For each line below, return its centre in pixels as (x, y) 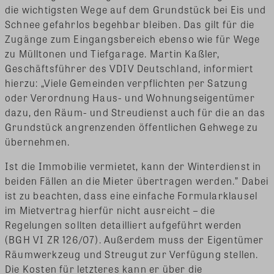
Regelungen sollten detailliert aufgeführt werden (124, 225)
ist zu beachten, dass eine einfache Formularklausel (131, 196)
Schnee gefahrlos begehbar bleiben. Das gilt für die (130, 24)
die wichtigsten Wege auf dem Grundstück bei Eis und (136, 10)
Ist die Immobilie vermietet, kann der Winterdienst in (133, 166)
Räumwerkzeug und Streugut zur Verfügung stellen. (132, 254)
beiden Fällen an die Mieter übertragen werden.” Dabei (137, 181)
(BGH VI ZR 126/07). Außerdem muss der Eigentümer (135, 240)
